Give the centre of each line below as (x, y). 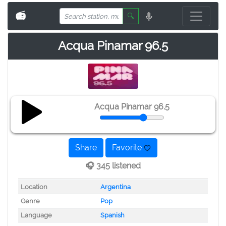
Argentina (115, 187)
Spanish (112, 215)
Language (36, 215)
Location (34, 187)
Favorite (128, 148)
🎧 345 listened (113, 166)
